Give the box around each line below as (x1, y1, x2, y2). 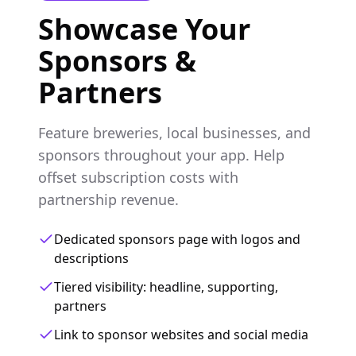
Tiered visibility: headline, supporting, (54, 278, 278, 296)
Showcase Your (38, 10, 250, 48)
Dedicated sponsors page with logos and (54, 230, 300, 248)
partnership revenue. (38, 190, 179, 209)
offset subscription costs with (38, 168, 238, 187)
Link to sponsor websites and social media (54, 326, 308, 343)
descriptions (54, 250, 129, 267)
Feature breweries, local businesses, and (38, 123, 311, 142)
